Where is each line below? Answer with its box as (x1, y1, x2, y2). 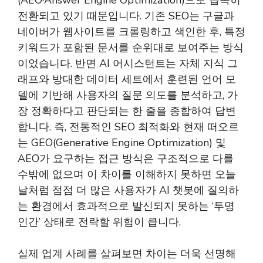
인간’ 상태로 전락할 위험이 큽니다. (18, 215, 181, 229)
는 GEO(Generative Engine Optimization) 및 (18, 136, 226, 150)
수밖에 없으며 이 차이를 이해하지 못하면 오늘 (18, 167, 236, 181)
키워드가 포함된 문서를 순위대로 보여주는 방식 (18, 41, 244, 55)
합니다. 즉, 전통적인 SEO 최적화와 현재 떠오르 (18, 120, 239, 134)
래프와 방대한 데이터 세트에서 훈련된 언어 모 (18, 72, 236, 86)
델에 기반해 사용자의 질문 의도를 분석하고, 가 (18, 88, 238, 102)
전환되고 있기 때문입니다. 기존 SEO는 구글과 (18, 9, 234, 23)
